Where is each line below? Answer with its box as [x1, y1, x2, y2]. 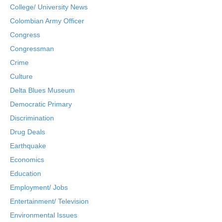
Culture [10, 72, 33, 80]
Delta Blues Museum [10, 86, 75, 94]
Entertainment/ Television [10, 197, 89, 205]
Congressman [10, 45, 54, 53]
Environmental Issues [10, 211, 77, 219]
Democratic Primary [10, 100, 72, 108]
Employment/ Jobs [10, 183, 68, 191]
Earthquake [10, 142, 46, 150]
